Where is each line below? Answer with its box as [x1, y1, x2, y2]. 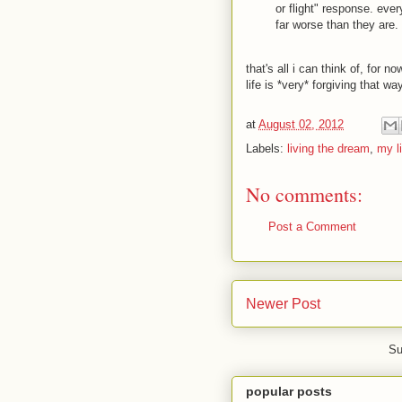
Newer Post [246, 296, 320, 311]
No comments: [246, 180, 363, 207]
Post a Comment [268, 219, 356, 233]
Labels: [246, 141, 287, 155]
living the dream [287, 141, 370, 155]
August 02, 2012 [258, 117, 344, 131]
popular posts [246, 383, 332, 398]
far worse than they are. [275, 17, 398, 31]
